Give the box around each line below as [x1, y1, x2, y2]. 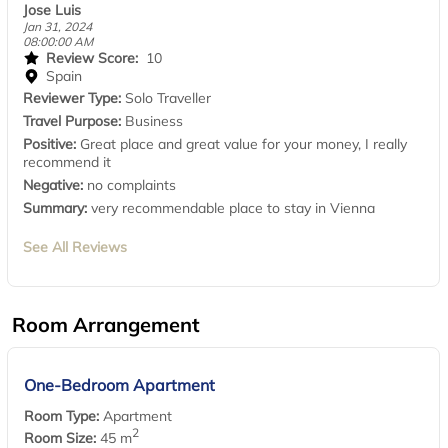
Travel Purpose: [23, 111, 125, 130]
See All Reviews [23, 237, 127, 256]
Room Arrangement [12, 311, 200, 337]
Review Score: [46, 49, 146, 67]
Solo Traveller [125, 88, 211, 107]
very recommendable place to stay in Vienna [91, 198, 375, 217]
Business [125, 111, 183, 130]
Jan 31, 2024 [23, 19, 92, 34]
